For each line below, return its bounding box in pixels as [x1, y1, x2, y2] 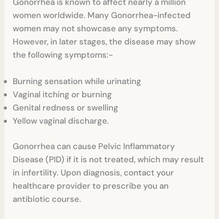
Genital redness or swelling [13, 102, 119, 113]
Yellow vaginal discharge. [13, 115, 111, 126]
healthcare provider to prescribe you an [13, 180, 169, 192]
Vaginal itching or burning [13, 88, 112, 100]
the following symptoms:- [13, 49, 113, 60]
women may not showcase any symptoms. [13, 22, 178, 34]
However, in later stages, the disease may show [13, 36, 196, 47]
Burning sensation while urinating [13, 75, 142, 87]
